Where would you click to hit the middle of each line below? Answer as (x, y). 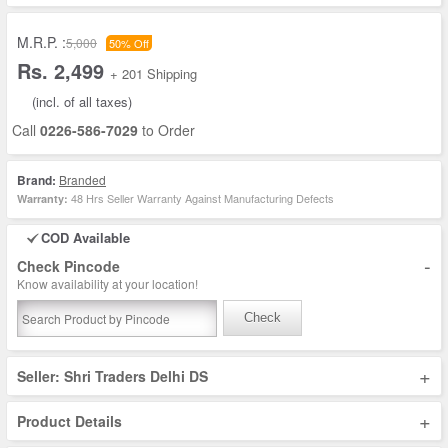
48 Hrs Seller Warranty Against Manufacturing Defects (201, 198)
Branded (82, 179)
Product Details (69, 421)
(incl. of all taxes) (82, 101)
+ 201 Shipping (153, 73)
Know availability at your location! (107, 283)
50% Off (129, 43)
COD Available (85, 237)
